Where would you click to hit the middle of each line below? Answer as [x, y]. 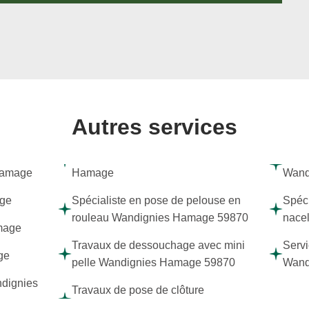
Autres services [154, 127]
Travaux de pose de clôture [138, 290]
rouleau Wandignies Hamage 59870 [160, 218]
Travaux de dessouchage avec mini [159, 245]
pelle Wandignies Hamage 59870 [154, 262]
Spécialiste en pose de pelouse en [157, 200]
